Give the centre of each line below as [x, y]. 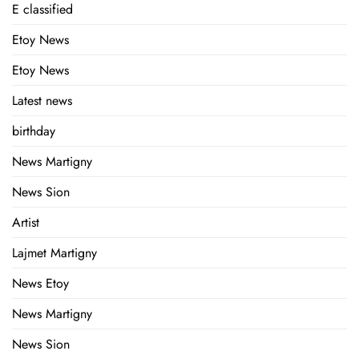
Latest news [42, 101]
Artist [26, 223]
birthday [34, 131]
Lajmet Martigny [54, 253]
